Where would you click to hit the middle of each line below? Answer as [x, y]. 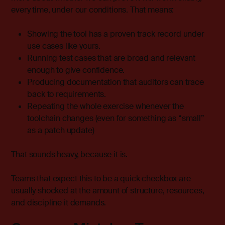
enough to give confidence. [76, 70]
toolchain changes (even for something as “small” [116, 119]
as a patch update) [61, 131]
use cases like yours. [64, 46]
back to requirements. [67, 94]
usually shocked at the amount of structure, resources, [108, 191]
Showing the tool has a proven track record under [116, 34]
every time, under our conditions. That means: [93, 10]
